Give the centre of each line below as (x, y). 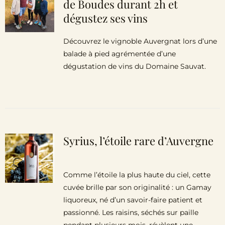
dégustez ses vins (105, 18)
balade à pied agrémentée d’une (119, 54)
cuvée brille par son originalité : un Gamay (137, 187)
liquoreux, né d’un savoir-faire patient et (133, 200)
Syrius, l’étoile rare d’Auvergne (138, 141)
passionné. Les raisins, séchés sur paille (131, 212)
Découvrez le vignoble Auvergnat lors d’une (140, 41)
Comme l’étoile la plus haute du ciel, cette (137, 175)
